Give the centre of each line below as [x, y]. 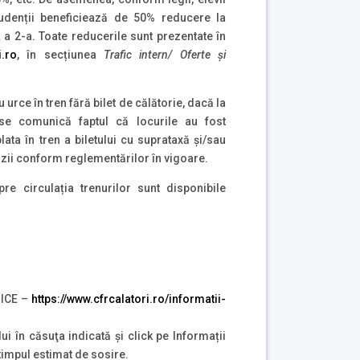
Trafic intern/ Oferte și [164, 55]
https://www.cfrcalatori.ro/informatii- [129, 299]
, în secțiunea [60, 55]
